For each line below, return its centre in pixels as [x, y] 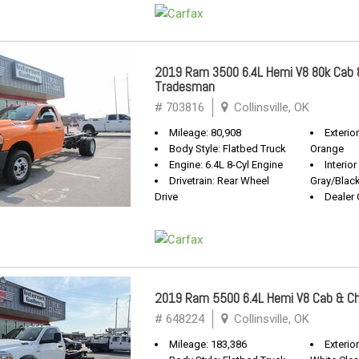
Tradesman [185, 87]
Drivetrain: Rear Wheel [219, 181]
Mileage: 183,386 [208, 344]
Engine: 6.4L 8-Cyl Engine [226, 165]
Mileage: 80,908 [205, 133]
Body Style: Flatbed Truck [228, 149]
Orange [327, 149]
